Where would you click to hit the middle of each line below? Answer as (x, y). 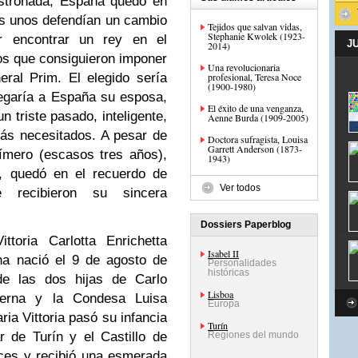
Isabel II (223, 253)
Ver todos (240, 188)
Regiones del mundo (253, 335)
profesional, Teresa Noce (255, 77)
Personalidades (242, 263)
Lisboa (221, 294)
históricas (229, 272)
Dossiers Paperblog (246, 225)
